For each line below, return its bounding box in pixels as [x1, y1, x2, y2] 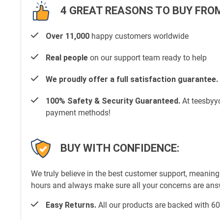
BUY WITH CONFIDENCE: [60, 142, 179, 155]
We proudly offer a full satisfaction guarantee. [46, 74, 218, 84]
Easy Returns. [46, 200, 96, 210]
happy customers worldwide [89, 31, 189, 41]
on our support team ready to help [88, 53, 207, 62]
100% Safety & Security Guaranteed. [46, 96, 180, 106]
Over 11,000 [46, 31, 89, 41]
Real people [46, 53, 88, 62]
